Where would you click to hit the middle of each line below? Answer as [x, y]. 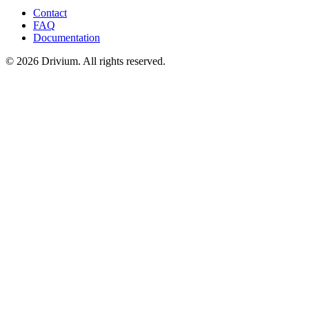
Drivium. [61, 61]
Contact [50, 12]
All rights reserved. [124, 61]
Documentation [67, 37]
